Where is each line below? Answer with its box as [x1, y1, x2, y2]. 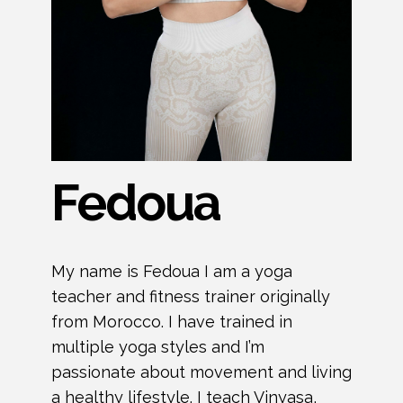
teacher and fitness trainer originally [50, 286, 330, 306]
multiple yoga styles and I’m [50, 336, 264, 356]
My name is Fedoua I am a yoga [50, 261, 292, 281]
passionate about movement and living [50, 362, 352, 381]
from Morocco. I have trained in [50, 311, 292, 331]
